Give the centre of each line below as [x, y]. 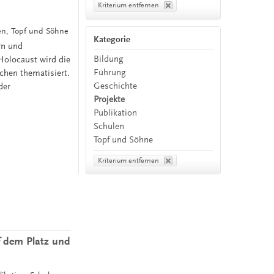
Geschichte [116, 86]
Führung [110, 72]
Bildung [109, 59]
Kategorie [112, 40]
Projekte [109, 99]
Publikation [116, 113]
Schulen [109, 126]
